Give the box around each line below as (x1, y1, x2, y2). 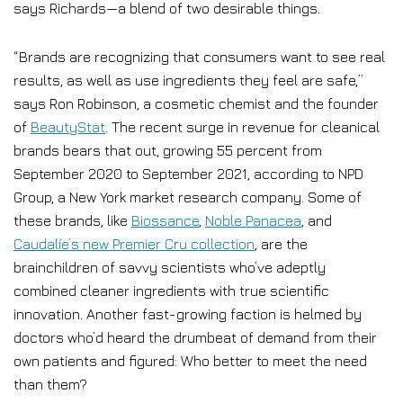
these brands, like (13, 212, 131, 228)
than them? (13, 376, 87, 392)
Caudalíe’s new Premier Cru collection (13, 236, 255, 252)
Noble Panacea (205, 212, 301, 228)
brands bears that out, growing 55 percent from (13, 142, 322, 158)
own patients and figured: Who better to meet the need (13, 353, 367, 369)
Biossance (131, 212, 199, 228)
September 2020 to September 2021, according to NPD (13, 166, 363, 182)
